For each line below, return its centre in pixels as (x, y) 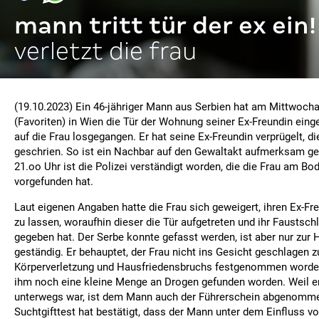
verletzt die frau (105, 51)
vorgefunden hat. (54, 182)
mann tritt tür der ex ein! (165, 25)
